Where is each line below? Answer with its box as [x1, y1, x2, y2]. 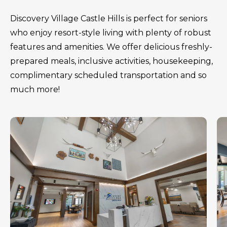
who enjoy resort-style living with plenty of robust [10, 28, 211, 38]
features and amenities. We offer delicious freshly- [10, 42, 212, 52]
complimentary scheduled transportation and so [10, 70, 207, 81]
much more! [10, 85, 60, 95]
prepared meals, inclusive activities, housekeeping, [10, 56, 213, 66]
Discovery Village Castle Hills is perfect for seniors [10, 14, 207, 24]
